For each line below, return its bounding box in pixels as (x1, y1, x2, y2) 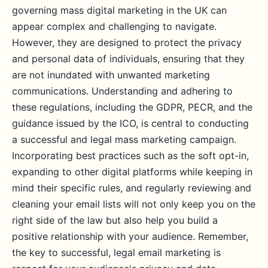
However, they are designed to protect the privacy (12, 36, 242, 48)
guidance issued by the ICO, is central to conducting (12, 117, 249, 129)
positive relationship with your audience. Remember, (12, 230, 248, 242)
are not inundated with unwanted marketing (12, 69, 210, 81)
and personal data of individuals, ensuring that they (12, 53, 245, 65)
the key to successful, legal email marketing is (12, 246, 221, 258)
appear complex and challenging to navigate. (12, 20, 217, 32)
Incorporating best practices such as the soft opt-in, (12, 150, 249, 162)
